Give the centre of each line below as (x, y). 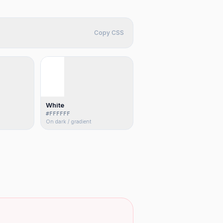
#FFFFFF (58, 114)
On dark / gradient (68, 121)
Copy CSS (109, 33)
